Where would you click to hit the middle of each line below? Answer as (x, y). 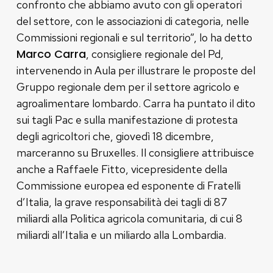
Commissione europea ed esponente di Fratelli (128, 185)
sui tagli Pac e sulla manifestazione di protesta (127, 119)
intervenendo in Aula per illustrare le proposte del (136, 70)
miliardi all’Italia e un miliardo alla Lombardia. (121, 235)
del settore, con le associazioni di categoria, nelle (133, 21)
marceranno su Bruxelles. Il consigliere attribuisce (135, 152)
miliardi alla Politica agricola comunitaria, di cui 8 (129, 218)
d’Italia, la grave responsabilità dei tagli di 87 (122, 202)
